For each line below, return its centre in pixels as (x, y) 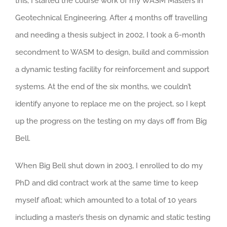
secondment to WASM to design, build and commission (112, 52)
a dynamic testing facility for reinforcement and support (112, 69)
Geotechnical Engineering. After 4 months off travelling (111, 17)
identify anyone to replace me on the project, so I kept (110, 104)
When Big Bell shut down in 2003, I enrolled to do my (109, 165)
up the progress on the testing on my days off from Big (111, 121)
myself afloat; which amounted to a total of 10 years (106, 200)
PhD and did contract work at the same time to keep (107, 183)
